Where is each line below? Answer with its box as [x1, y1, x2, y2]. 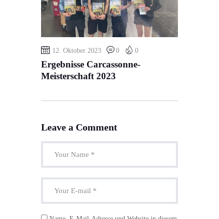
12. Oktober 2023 [52, 47, 101, 55]
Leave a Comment [41, 122, 117, 133]
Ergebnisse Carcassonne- [41, 59, 140, 70]
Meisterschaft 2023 [41, 71, 116, 82]
